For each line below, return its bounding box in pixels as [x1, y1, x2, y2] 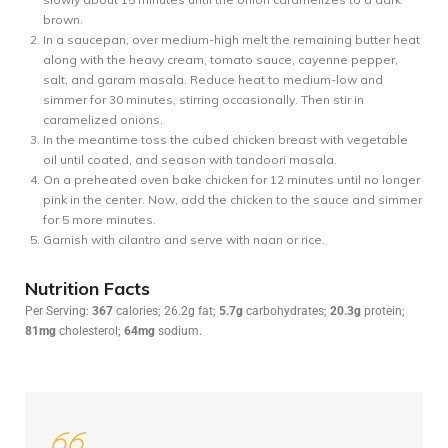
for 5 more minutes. [43, 212, 156, 227]
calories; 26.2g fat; [116, 304, 219, 318]
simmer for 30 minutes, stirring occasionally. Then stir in [43, 92, 364, 107]
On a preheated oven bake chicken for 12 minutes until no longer [43, 172, 420, 187]
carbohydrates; [243, 304, 330, 318]
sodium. [155, 324, 202, 338]
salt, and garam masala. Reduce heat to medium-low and [43, 72, 383, 87]
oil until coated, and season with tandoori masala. [43, 152, 337, 167]
